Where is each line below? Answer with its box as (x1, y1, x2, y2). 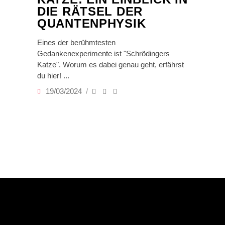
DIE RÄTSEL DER (37, 5, 143, 18)
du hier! (37, 71, 63, 80)
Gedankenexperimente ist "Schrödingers (37, 49, 170, 58)
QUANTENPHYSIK (37, 17, 146, 30)
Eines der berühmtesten (37, 38, 116, 47)
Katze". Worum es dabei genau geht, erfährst (37, 60, 184, 69)
